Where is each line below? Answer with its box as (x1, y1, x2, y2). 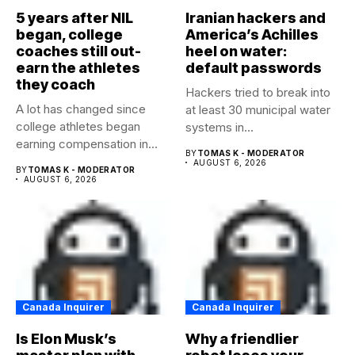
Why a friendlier (185, 330, 299, 347)
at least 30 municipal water (185, 101, 330, 117)
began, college (16, 25, 123, 43)
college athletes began (16, 118, 140, 134)
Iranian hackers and (185, 9, 326, 26)
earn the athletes (16, 59, 140, 76)
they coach (16, 75, 95, 93)
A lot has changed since (16, 101, 146, 116)
